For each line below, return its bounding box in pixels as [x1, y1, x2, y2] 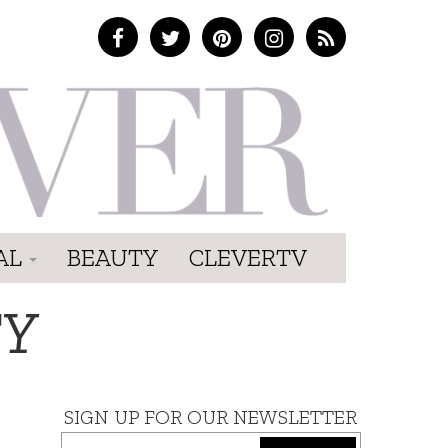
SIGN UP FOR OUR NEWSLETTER [64, 404, 358, 429]
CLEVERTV [189, 242, 307, 272]
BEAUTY [67, 242, 159, 272]
